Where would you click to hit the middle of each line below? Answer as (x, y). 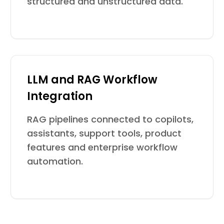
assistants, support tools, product (104, 133)
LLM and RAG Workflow (92, 80)
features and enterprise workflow (102, 147)
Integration (60, 96)
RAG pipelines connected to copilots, (110, 119)
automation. (55, 161)
